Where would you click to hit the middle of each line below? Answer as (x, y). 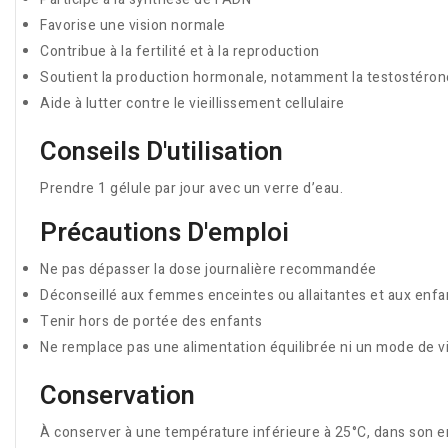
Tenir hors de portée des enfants (151, 321)
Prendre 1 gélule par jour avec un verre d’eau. (191, 188)
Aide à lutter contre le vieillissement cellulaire (192, 103)
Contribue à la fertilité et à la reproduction (180, 51)
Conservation (117, 396)
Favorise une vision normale (133, 25)
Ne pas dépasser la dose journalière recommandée (208, 269)
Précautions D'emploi (164, 233)
